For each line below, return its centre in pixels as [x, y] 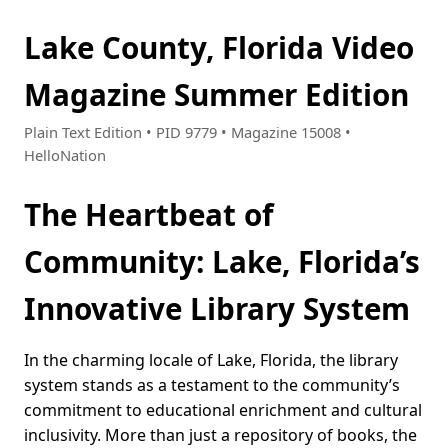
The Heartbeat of [148, 215]
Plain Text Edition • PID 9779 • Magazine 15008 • [187, 132]
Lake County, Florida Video [219, 47]
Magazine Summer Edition [216, 94]
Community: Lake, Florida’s [222, 262]
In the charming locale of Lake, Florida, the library [211, 360]
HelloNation [65, 155]
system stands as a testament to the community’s [212, 385]
